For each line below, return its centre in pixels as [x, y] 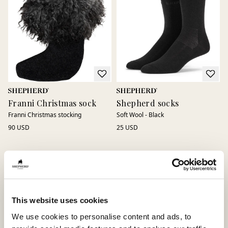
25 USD [127, 127]
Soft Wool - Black [140, 115]
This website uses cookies [60, 200]
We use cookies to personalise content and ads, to [102, 216]
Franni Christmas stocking [45, 115]
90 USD [19, 127]
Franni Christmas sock [52, 103]
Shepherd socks [148, 103]
